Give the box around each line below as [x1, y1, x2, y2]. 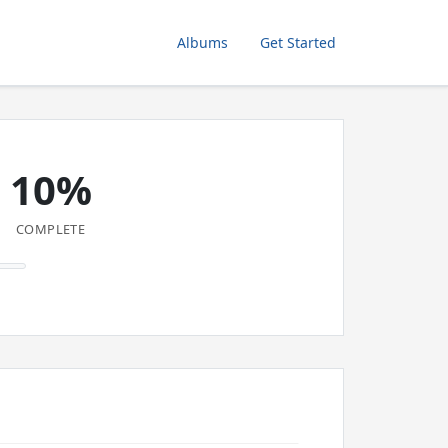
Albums [177, 33, 228, 52]
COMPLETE [16, 220, 86, 238]
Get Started [260, 33, 336, 52]
